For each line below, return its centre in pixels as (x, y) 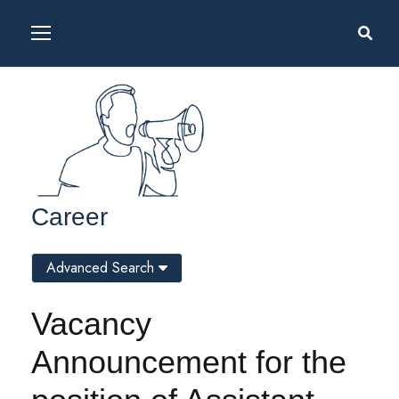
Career (69, 217)
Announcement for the (189, 362)
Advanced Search (102, 268)
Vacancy (91, 324)
